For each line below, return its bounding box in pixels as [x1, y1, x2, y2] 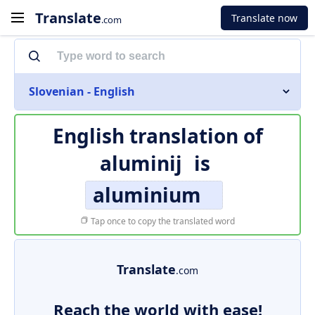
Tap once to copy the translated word [89, 215, 235, 227]
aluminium [93, 181, 201, 208]
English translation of [52, 122, 263, 149]
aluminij [100, 150, 182, 176]
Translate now [231, 11, 297, 25]
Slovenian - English [29, 84, 135, 99]
